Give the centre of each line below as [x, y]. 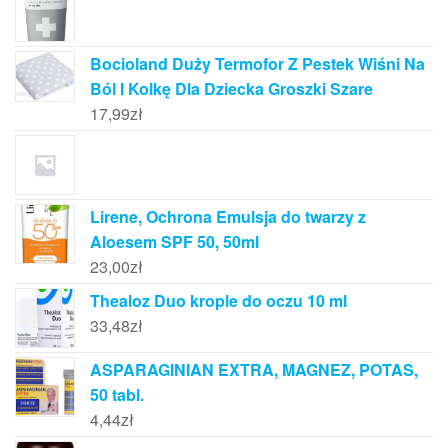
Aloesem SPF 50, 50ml [174, 241]
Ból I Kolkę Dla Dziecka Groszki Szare [231, 88]
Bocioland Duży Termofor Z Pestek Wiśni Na [257, 63]
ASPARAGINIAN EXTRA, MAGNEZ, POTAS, [254, 369]
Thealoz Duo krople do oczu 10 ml [218, 300]
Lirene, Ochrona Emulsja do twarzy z [228, 216]
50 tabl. [117, 394]
